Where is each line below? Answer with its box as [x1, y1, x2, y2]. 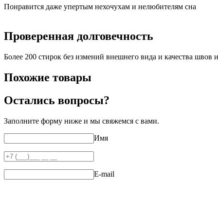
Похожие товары [4, 71, 91, 84]
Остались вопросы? [4, 94, 109, 107]
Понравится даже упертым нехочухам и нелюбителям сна [4, 2, 196, 11]
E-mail [94, 170, 114, 178]
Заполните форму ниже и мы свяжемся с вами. [4, 117, 159, 125]
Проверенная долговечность [4, 30, 153, 43]
